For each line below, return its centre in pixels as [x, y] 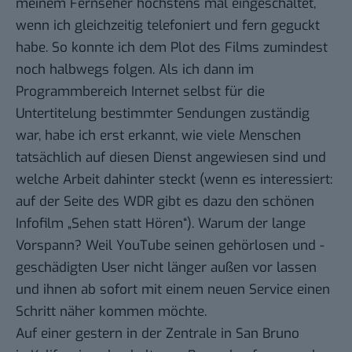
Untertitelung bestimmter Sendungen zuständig [163, 114]
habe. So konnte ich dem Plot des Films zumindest [172, 48]
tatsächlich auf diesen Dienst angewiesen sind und [171, 158]
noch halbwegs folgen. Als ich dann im [135, 70]
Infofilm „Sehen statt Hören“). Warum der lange [161, 224]
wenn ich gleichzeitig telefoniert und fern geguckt [168, 26]
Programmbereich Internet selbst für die [140, 92]
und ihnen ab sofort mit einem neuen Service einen [173, 290]
